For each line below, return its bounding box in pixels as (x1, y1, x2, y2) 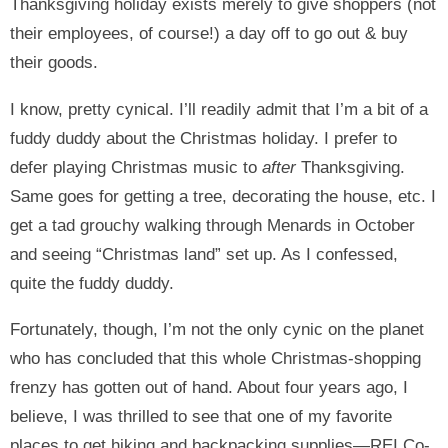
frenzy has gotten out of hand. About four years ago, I (10, 377, 408, 397)
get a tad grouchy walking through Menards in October (10, 215, 415, 235)
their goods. (10, 53, 98, 73)
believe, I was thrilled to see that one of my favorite (10, 406, 392, 426)
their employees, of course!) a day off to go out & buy (10, 24, 408, 44)
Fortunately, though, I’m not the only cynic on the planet (10, 319, 424, 339)
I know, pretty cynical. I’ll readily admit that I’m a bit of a (10, 99, 428, 119)
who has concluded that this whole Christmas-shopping (10, 348, 421, 368)
